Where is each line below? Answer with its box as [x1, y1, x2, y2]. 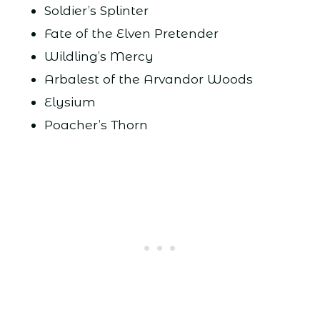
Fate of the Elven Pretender [44, 25, 219, 41]
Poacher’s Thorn [44, 116, 148, 132]
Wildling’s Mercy [44, 48, 154, 64]
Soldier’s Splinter [44, 2, 149, 18]
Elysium [44, 94, 96, 109]
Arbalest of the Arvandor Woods [44, 71, 253, 86]
